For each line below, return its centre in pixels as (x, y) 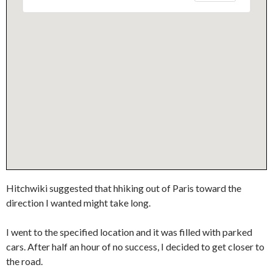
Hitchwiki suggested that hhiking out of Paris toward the (124, 188)
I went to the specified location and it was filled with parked (129, 232)
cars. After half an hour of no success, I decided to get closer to (135, 246)
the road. (24, 261)
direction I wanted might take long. (78, 203)
